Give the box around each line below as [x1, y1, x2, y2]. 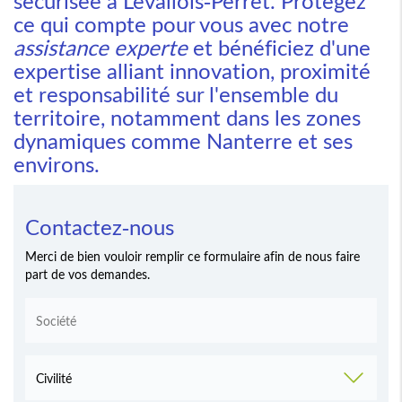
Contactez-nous [24, 214, 174, 240]
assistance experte [13, 34, 188, 61]
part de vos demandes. [24, 267, 150, 283]
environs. [13, 151, 100, 178]
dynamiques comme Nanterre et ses [13, 127, 353, 154]
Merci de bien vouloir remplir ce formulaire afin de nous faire [24, 249, 360, 265]
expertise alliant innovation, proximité [13, 57, 371, 84]
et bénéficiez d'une [188, 34, 371, 61]
